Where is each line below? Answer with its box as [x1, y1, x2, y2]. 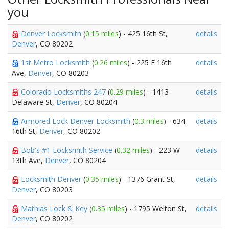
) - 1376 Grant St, [119, 174, 175, 184]
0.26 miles [94, 58, 127, 67]
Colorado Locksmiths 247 [21, 87, 108, 97]
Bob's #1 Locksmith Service [21, 145, 114, 155]
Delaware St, [12, 97, 56, 107]
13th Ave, [12, 155, 45, 165]
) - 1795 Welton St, [125, 203, 187, 213]
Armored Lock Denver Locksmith [21, 116, 132, 126]
